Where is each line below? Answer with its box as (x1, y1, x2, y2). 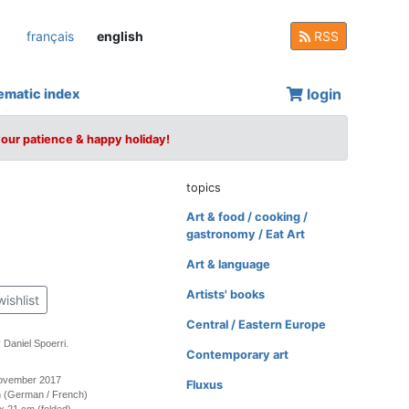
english (97, 27, 143, 44)
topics (186, 181, 222, 194)
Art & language (186, 257, 271, 271)
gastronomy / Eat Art (186, 227, 306, 241)
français (26, 27, 74, 44)
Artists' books (186, 288, 266, 301)
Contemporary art (186, 348, 289, 362)
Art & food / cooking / (186, 210, 309, 224)
